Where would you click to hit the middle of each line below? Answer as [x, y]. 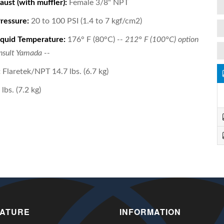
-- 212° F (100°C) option [157, 39]
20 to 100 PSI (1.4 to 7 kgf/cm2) [85, 21]
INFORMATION [150, 212]
